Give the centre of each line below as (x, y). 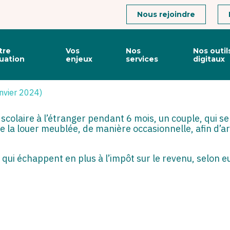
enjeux (79, 59)
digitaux (209, 59)
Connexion (137, 9)
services (142, 59)
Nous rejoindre (166, 15)
